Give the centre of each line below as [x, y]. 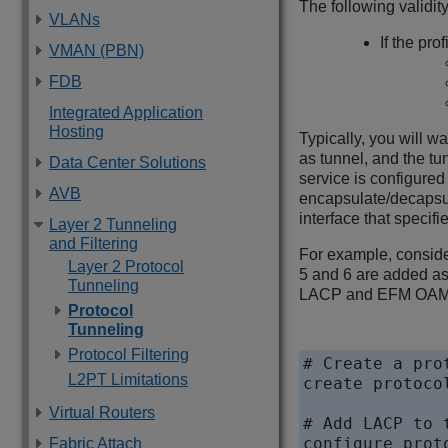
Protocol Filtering [128, 354]
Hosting [76, 131]
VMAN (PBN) [96, 50]
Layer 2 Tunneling [113, 224]
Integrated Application [126, 112]
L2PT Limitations [128, 379]
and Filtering [93, 243]
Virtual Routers [102, 412]
